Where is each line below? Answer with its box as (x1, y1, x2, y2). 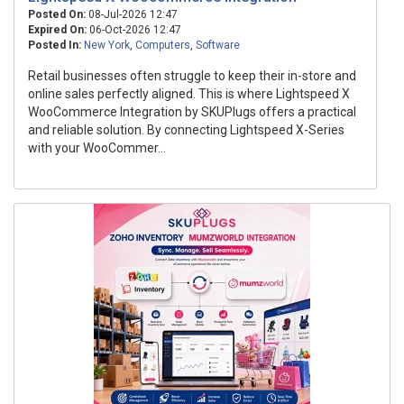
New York (84, 39, 130, 51)
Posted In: (28, 39, 81, 51)
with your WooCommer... (28, 141, 166, 155)
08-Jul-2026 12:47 (86, 8, 178, 21)
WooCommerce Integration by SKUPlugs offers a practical (28, 105, 356, 119)
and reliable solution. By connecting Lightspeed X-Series (28, 123, 344, 137)
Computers (135, 39, 190, 51)
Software (196, 39, 240, 51)
